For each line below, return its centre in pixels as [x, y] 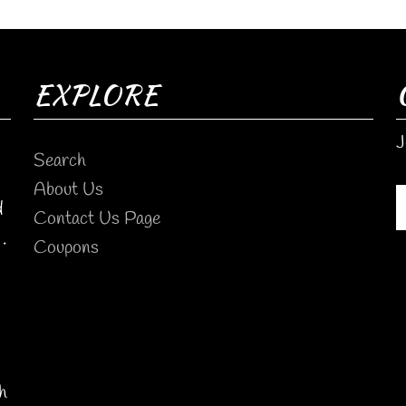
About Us [68, 190]
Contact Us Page [97, 219]
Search [59, 161]
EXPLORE [96, 95]
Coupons [66, 248]
